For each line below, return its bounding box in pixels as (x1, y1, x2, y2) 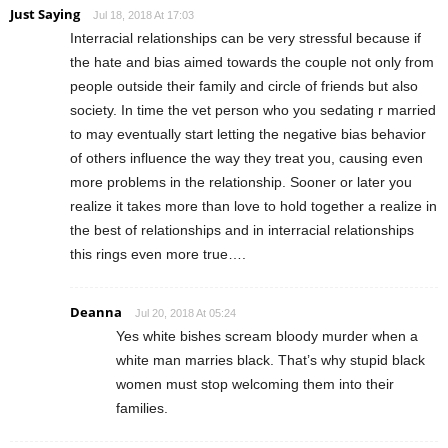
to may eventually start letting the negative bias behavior (70, 126, 426, 143)
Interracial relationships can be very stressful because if (70, 30, 421, 47)
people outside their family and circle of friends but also (70, 78, 418, 95)
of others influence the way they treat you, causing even (70, 150, 423, 167)
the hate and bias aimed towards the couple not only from (70, 54, 434, 71)
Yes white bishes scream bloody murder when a (116, 328, 418, 345)
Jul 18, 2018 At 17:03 (93, 9, 194, 22)
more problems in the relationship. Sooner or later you (70, 174, 412, 191)
